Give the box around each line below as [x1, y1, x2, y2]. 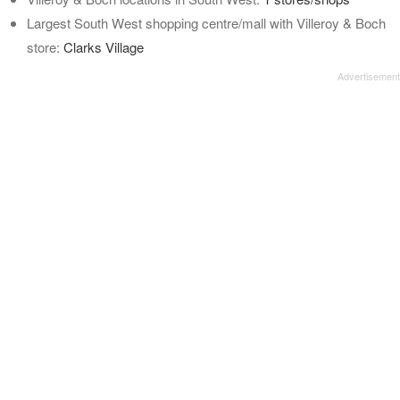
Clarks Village [63, 37, 144, 56]
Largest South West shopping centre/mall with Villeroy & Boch [27, 13, 386, 32]
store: [27, 37, 63, 56]
